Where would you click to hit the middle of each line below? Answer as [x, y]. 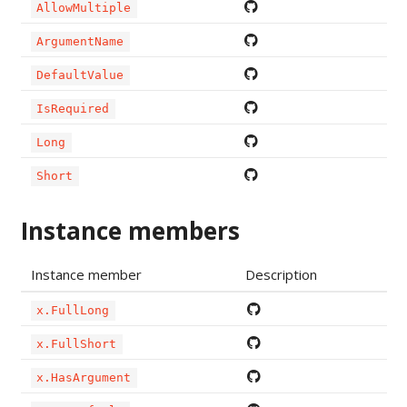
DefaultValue [80, 75]
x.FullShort [77, 344]
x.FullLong [73, 311]
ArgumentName [80, 42]
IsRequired [73, 109]
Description [281, 275]
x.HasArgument [84, 378]
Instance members [130, 231]
